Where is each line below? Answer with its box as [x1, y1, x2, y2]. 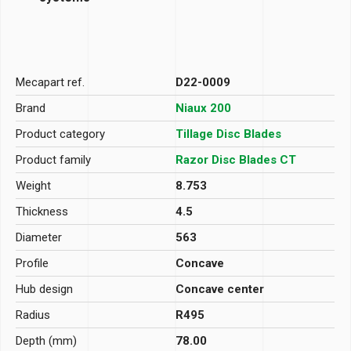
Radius [16, 307, 50, 322]
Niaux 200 [175, 100, 231, 115]
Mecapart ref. [16, 74, 85, 89]
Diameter [16, 230, 62, 244]
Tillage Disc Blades [175, 126, 281, 141]
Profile [16, 255, 49, 270]
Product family [16, 152, 91, 167]
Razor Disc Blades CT [175, 152, 296, 167]
